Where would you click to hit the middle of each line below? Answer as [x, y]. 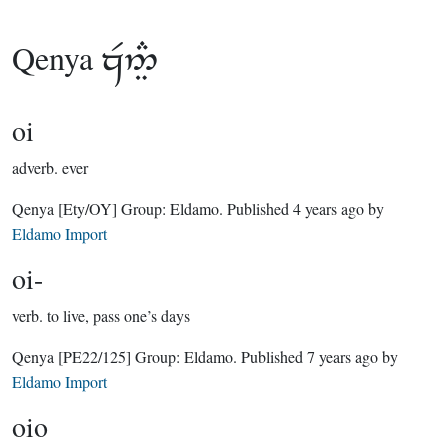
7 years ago [342, 356]
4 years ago [328, 208]
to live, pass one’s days [118, 315]
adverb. [35, 167]
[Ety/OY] [87, 208]
